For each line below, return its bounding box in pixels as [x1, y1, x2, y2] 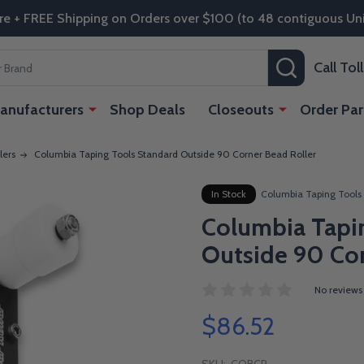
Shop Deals [110, 101, 185, 119]
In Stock [211, 188, 246, 200]
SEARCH [296, 55, 345, 71]
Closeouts [208, 101, 274, 119]
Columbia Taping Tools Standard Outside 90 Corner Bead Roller [34, 148, 316, 160]
